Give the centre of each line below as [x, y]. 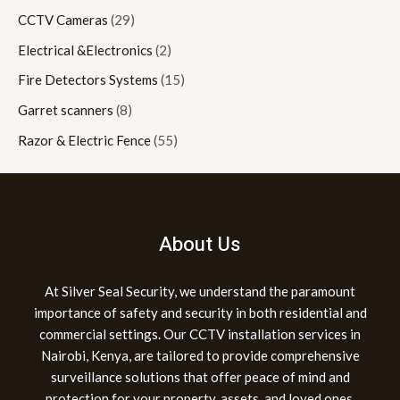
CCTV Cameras [63, 19]
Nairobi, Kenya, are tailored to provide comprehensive [200, 355]
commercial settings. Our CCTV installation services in [200, 333]
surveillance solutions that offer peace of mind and [200, 376]
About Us [200, 245]
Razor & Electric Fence [84, 140]
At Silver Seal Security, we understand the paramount [200, 291]
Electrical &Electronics [85, 50]
